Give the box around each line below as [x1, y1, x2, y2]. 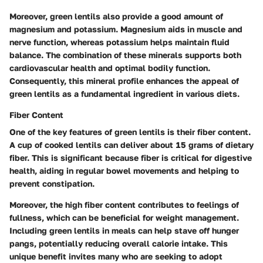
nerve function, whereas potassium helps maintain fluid [9, 37, 230, 47]
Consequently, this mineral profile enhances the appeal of [9, 76, 239, 86]
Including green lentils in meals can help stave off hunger [9, 225, 239, 235]
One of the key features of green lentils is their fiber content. [9, 127, 251, 137]
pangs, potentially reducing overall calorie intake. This [9, 238, 228, 248]
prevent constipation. [9, 178, 95, 188]
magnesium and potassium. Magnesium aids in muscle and [9, 24, 242, 34]
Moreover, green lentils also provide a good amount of [9, 11, 223, 21]
